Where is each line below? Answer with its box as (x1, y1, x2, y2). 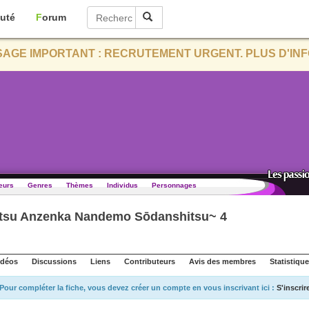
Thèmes (66, 181, 93, 189)
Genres (28, 181, 52, 189)
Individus (107, 181, 138, 189)
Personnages (152, 181, 197, 189)
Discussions (32, 257, 77, 266)
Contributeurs (124, 257, 175, 266)
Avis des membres (189, 257, 256, 266)
